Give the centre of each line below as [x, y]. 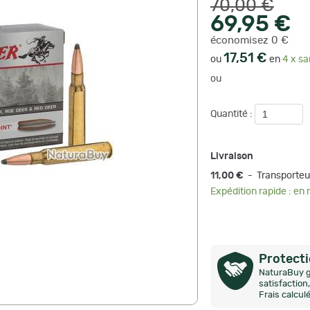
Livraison [232, 156]
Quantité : [232, 114]
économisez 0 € [249, 40]
